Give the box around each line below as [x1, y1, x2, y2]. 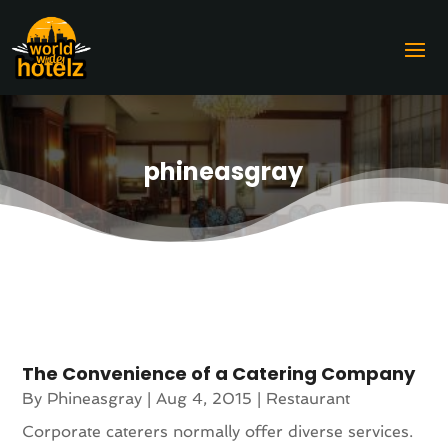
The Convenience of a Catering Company [22, 360, 416, 386]
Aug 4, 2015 [156, 388, 253, 408]
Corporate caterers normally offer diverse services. [22, 421, 414, 441]
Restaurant [266, 388, 351, 408]
